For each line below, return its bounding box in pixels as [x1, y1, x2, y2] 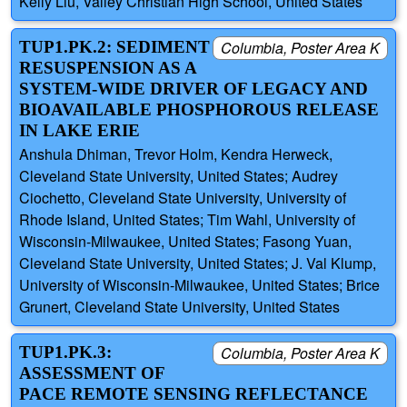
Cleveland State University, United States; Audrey [19, 165, 338, 187]
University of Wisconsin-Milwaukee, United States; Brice [19, 274, 380, 296]
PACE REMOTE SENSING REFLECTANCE [19, 384, 368, 404]
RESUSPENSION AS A [19, 58, 196, 78]
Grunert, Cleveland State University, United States [19, 296, 340, 318]
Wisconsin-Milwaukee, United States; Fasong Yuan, [19, 231, 352, 253]
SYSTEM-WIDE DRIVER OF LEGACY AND [19, 79, 368, 99]
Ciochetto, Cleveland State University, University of [19, 187, 346, 209]
